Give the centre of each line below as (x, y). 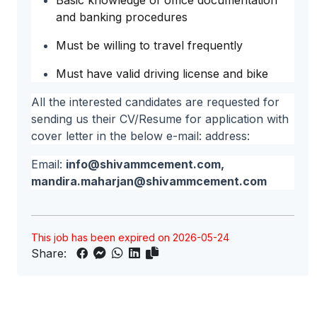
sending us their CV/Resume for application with (160, 119)
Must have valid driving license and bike (162, 74)
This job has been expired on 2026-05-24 (130, 237)
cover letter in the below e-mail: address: (140, 136)
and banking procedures (122, 17)
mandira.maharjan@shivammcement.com (149, 181)
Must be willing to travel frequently (149, 45)
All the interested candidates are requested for (155, 102)
